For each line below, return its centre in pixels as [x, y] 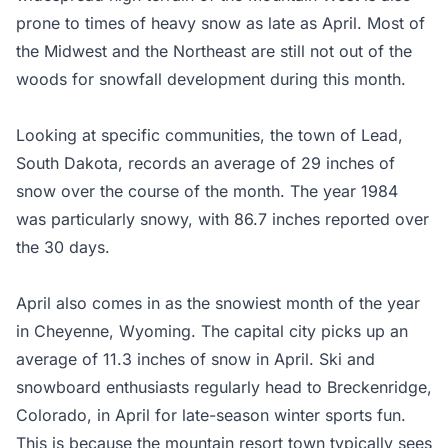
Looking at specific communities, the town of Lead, [209, 134]
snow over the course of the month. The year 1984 [207, 190]
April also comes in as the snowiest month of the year [218, 302]
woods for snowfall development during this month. [211, 78]
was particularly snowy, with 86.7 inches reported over [222, 218]
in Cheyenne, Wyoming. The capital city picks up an [212, 330]
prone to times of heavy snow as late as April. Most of [220, 22]
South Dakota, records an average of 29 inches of [205, 162]
